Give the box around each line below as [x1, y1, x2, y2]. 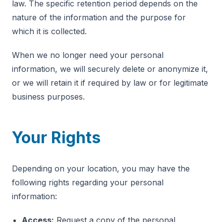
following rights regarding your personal [12, 177, 164, 187]
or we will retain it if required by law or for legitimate [12, 78, 208, 88]
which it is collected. [12, 26, 87, 36]
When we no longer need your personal [12, 50, 164, 60]
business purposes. [12, 92, 85, 102]
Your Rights [12, 128, 101, 147]
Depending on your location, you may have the [12, 164, 190, 173]
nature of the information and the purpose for [12, 12, 186, 22]
